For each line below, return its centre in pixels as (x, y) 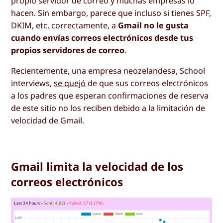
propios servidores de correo (68, 50)
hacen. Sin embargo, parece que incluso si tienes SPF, (111, 13)
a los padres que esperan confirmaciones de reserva (110, 96)
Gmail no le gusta (154, 25)
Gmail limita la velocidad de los (97, 167)
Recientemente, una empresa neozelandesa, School (108, 71)
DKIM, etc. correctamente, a (65, 25)
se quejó (70, 83)
